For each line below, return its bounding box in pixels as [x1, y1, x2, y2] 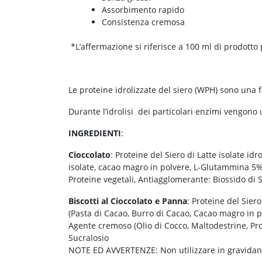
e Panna [155, 195, 187, 206]
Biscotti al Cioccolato [68, 195, 153, 206]
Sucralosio [68, 232, 109, 243]
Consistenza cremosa [102, 16, 185, 27]
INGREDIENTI [68, 127, 121, 139]
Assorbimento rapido [102, 4, 184, 15]
